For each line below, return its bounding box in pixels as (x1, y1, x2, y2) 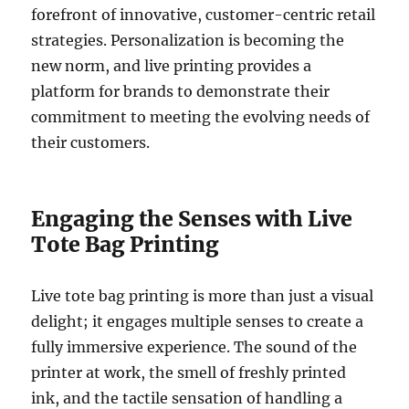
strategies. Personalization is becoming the (31, 30, 345, 49)
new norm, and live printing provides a (31, 56, 312, 75)
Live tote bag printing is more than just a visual (31, 286, 374, 305)
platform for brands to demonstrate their (31, 81, 330, 100)
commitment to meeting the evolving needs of (31, 107, 371, 126)
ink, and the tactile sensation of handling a (31, 388, 343, 407)
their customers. (31, 132, 151, 152)
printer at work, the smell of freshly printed (31, 362, 347, 382)
